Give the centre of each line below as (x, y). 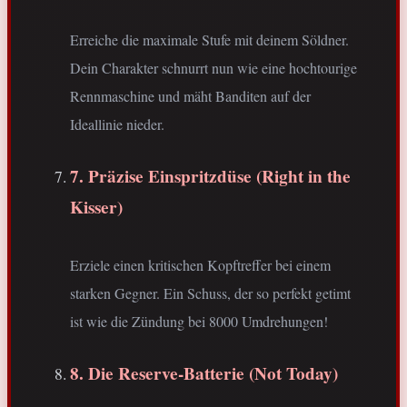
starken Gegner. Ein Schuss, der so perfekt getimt (210, 293)
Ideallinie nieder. (117, 124)
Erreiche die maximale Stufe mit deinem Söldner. (209, 40)
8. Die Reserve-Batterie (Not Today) (204, 374)
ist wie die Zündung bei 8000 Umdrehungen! (199, 322)
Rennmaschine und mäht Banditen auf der (190, 96)
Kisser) (96, 208)
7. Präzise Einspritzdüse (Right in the (210, 177)
